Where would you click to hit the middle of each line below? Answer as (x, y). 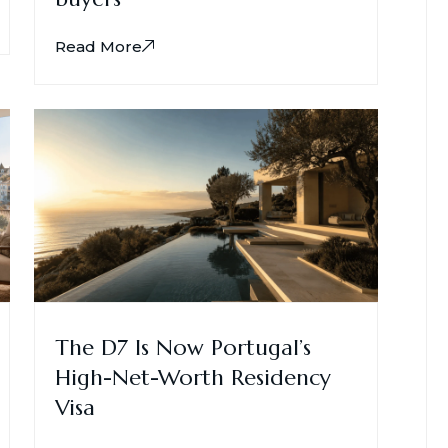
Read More (98, 46)
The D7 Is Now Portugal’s (183, 348)
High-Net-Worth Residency (193, 378)
